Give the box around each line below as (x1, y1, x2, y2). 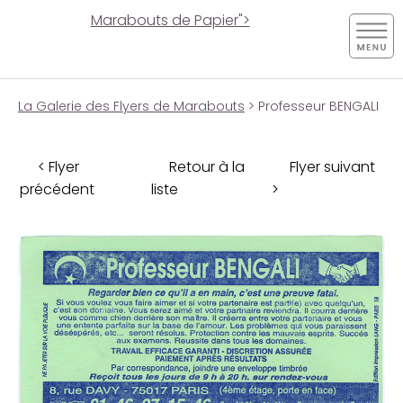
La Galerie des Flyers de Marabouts (18, 97, 245, 115)
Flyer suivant (290, 156, 375, 177)
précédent (20, 178, 94, 200)
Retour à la (169, 156, 245, 177)
